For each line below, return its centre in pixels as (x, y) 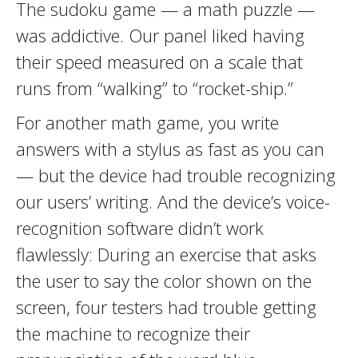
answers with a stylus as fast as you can (170, 149)
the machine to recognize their (133, 333)
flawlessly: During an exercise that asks (166, 254)
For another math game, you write (147, 122)
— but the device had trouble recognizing (176, 175)
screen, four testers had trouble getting (166, 307)
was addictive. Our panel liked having (160, 35)
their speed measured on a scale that (159, 62)
